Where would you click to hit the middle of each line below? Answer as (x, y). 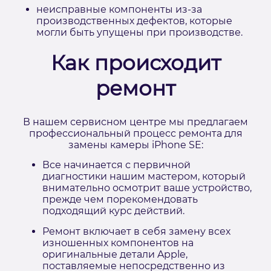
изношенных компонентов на (118, 243)
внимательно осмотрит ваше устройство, (147, 188)
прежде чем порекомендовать (120, 199)
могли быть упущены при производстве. (139, 32)
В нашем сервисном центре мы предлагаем (135, 122)
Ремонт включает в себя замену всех (136, 231)
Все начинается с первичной (116, 165)
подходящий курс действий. (113, 211)
